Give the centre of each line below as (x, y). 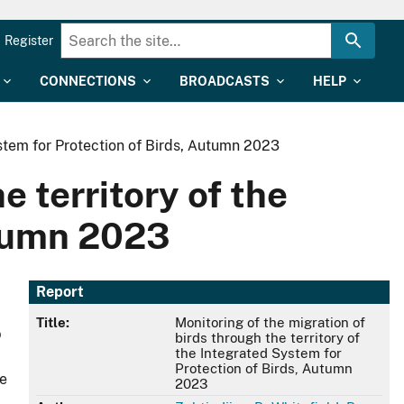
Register (29, 41)
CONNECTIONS (88, 81)
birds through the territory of (267, 338)
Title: (53, 323)
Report (60, 292)
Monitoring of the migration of (270, 323)
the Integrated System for (258, 353)
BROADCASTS (225, 81)
